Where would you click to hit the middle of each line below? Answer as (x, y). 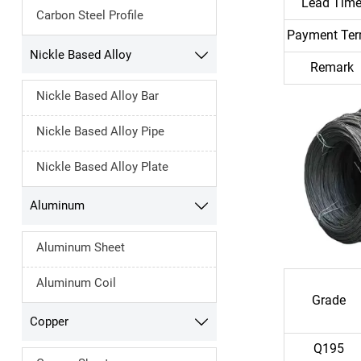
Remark (332, 68)
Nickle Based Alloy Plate (102, 167)
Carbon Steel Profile (89, 16)
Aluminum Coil (76, 282)
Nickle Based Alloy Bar (97, 96)
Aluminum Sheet (80, 247)
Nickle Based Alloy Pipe (100, 132)
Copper (49, 322)
